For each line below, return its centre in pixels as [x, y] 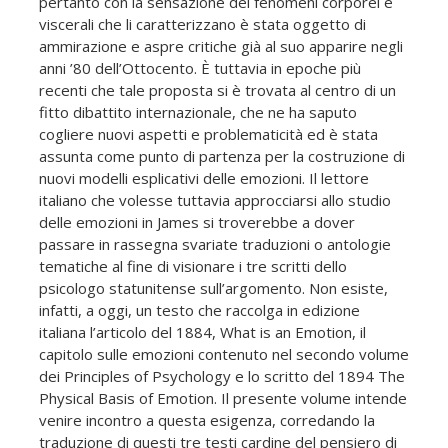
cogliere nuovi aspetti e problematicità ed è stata [208, 133]
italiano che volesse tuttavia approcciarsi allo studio [215, 199]
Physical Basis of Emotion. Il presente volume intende [223, 397]
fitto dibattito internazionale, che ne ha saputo [198, 111]
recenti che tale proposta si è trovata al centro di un [217, 89]
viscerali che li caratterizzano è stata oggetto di [202, 23]
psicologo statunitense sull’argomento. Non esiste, [213, 287]
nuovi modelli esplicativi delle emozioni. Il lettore [204, 177]
